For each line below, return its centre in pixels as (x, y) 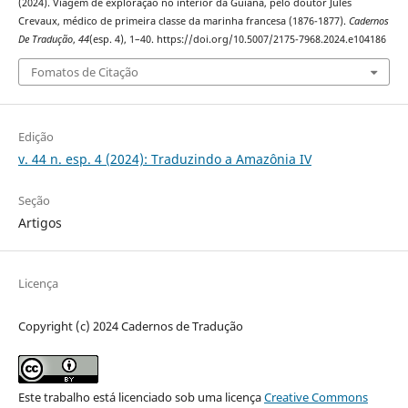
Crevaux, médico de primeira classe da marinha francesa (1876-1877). (183, 21)
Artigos (40, 222)
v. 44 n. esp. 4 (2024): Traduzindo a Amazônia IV (164, 158)
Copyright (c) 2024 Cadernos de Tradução (130, 326)
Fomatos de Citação (84, 71)
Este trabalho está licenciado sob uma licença (141, 397)
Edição (36, 136)
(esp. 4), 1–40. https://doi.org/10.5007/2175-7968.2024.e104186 (237, 40)
